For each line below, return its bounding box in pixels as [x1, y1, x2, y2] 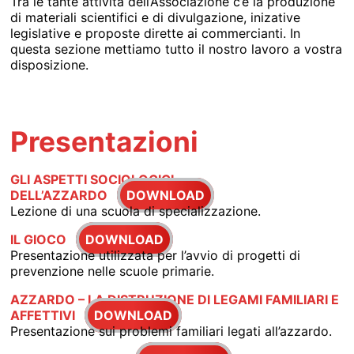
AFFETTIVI [10, 307, 76, 323]
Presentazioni [10, 124, 199, 159]
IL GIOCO [10, 231, 67, 247]
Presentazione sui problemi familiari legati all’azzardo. [10, 322, 333, 339]
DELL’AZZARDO [10, 186, 108, 203]
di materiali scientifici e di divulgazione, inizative [10, 9, 301, 25]
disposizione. [10, 56, 89, 73]
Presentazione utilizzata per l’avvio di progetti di [10, 247, 301, 263]
